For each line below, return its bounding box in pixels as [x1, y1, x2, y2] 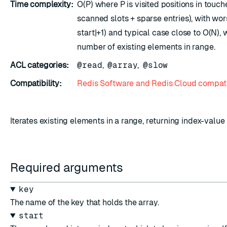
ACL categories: [10, 60, 69, 70]
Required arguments [10, 161, 126, 174]
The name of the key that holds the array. [10, 198, 159, 207]
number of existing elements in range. [77, 42, 215, 52]
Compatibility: [10, 79, 62, 88]
